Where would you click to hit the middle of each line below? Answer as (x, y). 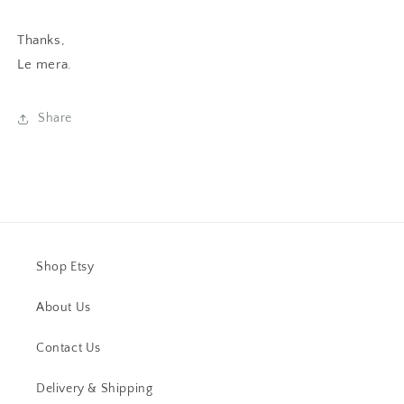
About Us (64, 307)
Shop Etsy (65, 266)
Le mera (43, 64)
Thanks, (41, 40)
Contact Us (69, 348)
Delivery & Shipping (95, 388)
